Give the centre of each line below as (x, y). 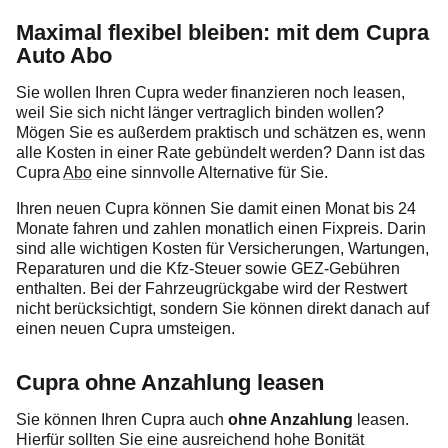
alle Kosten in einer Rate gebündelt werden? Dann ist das (220, 153)
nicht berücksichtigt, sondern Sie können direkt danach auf (222, 309)
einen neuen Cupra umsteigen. (125, 329)
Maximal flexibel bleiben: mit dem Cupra (222, 33)
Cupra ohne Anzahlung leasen (170, 383)
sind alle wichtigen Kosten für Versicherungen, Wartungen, (222, 249)
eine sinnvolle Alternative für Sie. (210, 173)
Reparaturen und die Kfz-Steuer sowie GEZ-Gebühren (208, 269)
